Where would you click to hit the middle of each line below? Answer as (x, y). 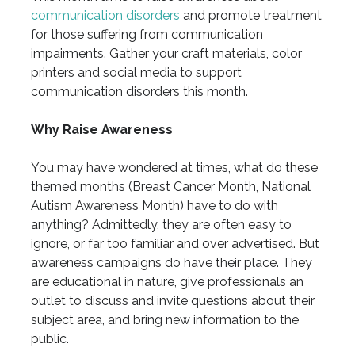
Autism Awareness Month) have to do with (154, 206)
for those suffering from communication (147, 35)
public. (50, 339)
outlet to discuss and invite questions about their (172, 301)
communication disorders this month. (139, 92)
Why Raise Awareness (101, 130)
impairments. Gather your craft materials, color (166, 54)
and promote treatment (250, 16)
